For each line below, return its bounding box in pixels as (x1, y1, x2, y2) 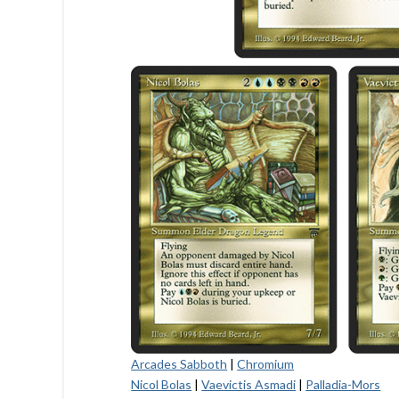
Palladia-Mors (305, 376, 381, 392)
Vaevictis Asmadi (201, 376, 297, 392)
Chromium (237, 355, 295, 371)
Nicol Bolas (131, 376, 192, 392)
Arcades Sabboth (131, 355, 228, 371)
